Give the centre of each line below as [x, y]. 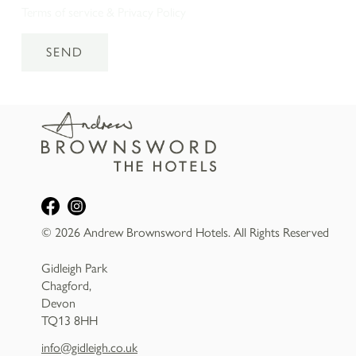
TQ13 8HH [69, 321]
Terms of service [62, 13]
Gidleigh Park [74, 269]
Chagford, [66, 286]
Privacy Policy [151, 13]
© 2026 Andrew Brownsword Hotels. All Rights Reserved [185, 233]
